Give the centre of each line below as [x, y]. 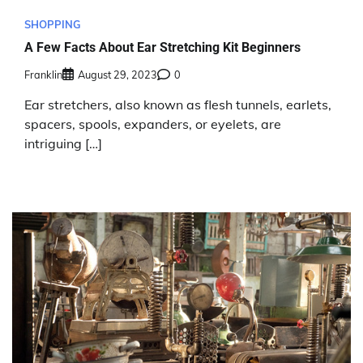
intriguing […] [63, 143]
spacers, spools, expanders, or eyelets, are [153, 124]
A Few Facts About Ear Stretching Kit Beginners [162, 48]
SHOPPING [53, 24]
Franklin [43, 74]
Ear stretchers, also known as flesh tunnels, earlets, [178, 104]
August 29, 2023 [117, 74]
